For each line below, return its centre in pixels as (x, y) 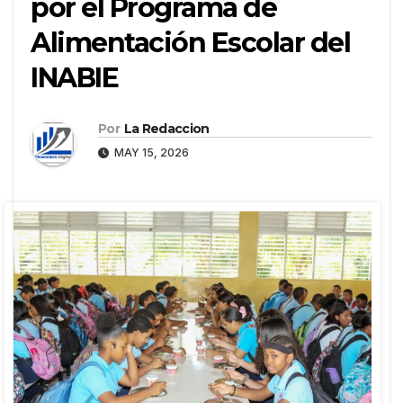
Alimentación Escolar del (190, 43)
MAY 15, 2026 (150, 152)
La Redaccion (166, 128)
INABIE (74, 78)
